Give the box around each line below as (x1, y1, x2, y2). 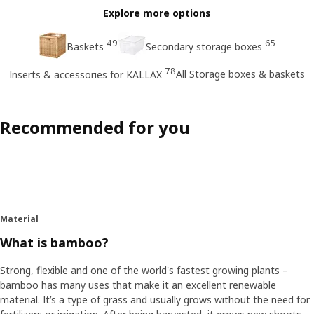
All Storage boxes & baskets (176, 67, 305, 81)
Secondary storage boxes (146, 40, 262, 54)
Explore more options (103, 6, 211, 20)
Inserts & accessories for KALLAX (9, 68, 162, 82)
